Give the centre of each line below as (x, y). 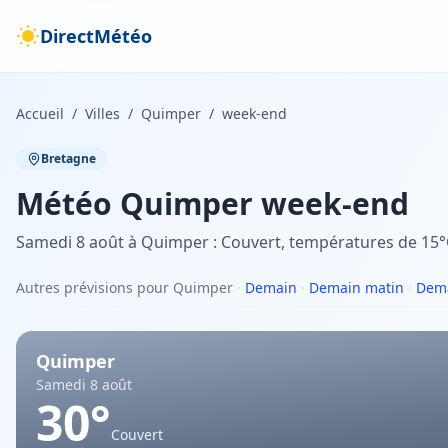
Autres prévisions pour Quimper (124, 287)
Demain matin (356, 287)
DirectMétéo (96, 36)
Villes (102, 113)
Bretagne (68, 158)
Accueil (40, 113)
